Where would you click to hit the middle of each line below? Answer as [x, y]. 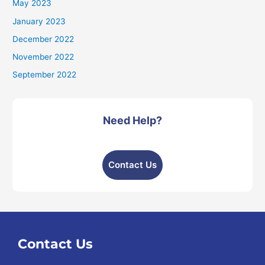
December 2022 [43, 39]
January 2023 [39, 21]
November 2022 [43, 57]
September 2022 [45, 75]
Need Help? [132, 121]
